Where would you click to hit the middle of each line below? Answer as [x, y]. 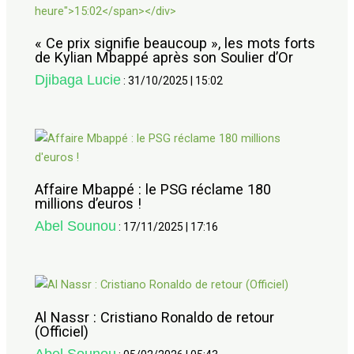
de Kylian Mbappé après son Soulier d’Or [164, 58]
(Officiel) [62, 331]
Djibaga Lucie [78, 80]
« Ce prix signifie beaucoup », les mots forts [175, 43]
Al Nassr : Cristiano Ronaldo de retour [155, 317]
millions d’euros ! [88, 203]
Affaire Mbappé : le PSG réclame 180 [153, 189]
